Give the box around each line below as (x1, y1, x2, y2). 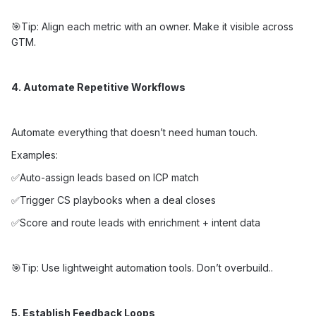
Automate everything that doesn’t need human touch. (11, 126, 257, 138)
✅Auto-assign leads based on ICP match (11, 171, 199, 183)
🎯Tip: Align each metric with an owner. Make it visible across (11, 20, 293, 32)
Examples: (11, 149, 58, 161)
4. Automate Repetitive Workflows (11, 81, 186, 93)
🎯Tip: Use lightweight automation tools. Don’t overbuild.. (11, 262, 273, 274)
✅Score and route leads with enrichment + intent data (11, 217, 260, 229)
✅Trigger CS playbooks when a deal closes (11, 194, 216, 206)
